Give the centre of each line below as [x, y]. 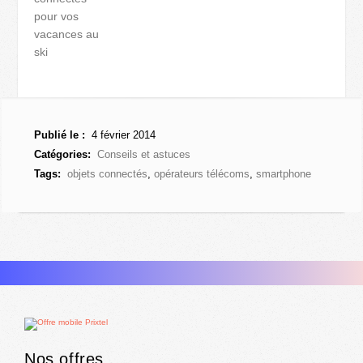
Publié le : [60, 135]
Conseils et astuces [144, 154]
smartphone [284, 173]
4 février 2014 [122, 135]
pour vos [57, 16]
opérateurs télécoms [202, 173]
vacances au [67, 34]
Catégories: [63, 154]
